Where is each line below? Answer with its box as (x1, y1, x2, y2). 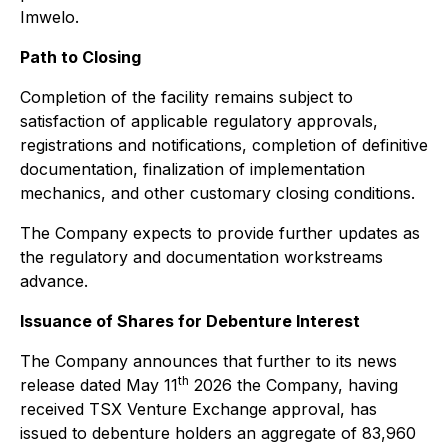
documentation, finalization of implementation (20, 159, 365, 179)
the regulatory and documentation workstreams (20, 247, 383, 267)
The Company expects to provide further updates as (20, 223, 420, 243)
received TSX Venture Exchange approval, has (20, 399, 377, 419)
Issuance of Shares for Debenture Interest (20, 311, 360, 331)
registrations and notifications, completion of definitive (20, 135, 428, 155)
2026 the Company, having (189, 375, 398, 395)
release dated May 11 (20, 375, 178, 395)
